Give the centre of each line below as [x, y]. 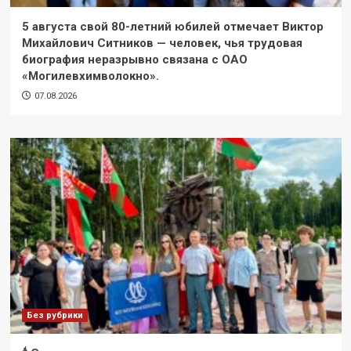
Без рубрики [54, 315]
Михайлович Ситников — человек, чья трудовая [162, 43]
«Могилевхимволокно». [90, 76]
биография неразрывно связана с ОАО [134, 59]
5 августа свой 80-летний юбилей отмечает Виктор [172, 26]
